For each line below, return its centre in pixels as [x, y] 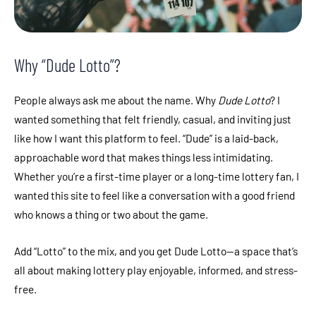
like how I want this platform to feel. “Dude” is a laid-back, [146, 138]
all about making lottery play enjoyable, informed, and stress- [156, 269]
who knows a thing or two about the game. [111, 214]
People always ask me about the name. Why [116, 99]
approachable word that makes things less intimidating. [144, 157]
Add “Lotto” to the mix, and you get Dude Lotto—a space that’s [156, 250]
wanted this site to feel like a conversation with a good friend [154, 195]
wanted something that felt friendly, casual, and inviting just [153, 119]
